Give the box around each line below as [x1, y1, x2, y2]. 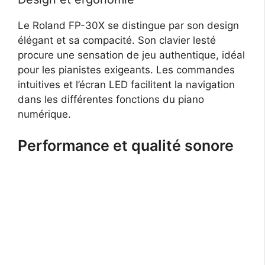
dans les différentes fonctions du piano [18, 93, 204, 105]
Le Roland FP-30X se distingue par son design [18, 19, 239, 31]
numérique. [18, 108, 71, 120]
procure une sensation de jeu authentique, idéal [18, 49, 245, 61]
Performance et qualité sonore [18, 137, 234, 155]
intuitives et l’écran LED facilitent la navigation [18, 78, 235, 91]
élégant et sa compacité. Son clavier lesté [18, 34, 216, 46]
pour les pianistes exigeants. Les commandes [18, 63, 235, 76]
